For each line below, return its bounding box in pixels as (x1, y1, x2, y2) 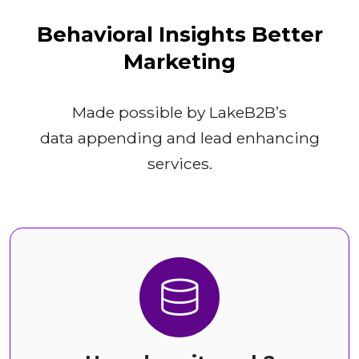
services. (147, 154, 212, 174)
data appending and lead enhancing (39, 128, 320, 148)
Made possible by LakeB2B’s (72, 103, 287, 123)
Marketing (123, 49, 236, 75)
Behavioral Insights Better (36, 22, 323, 48)
